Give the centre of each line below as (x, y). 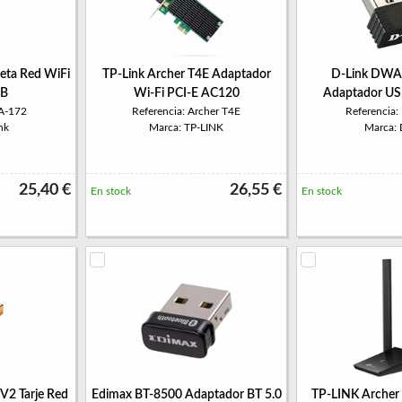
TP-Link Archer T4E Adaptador (186, 74)
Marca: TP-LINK (186, 127)
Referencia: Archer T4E (186, 111)
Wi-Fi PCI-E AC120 (186, 93)
